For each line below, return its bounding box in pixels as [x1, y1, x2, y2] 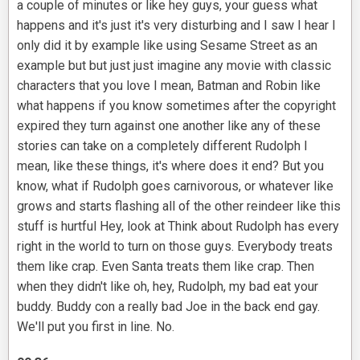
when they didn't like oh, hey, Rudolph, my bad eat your [17, 279, 318, 295]
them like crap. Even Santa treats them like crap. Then [17, 259, 314, 275]
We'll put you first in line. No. [17, 319, 174, 335]
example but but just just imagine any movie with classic [17, 58, 331, 74]
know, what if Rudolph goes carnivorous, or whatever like [17, 178, 333, 194]
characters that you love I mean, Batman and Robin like [17, 78, 321, 94]
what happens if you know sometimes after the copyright [17, 98, 336, 114]
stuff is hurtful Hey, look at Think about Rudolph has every [17, 219, 339, 235]
